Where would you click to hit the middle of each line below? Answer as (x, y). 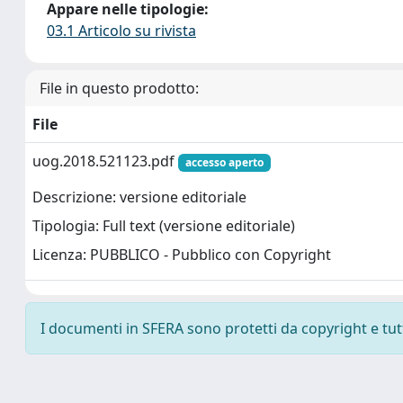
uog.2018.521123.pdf (105, 161)
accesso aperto (224, 162)
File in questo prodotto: (119, 88)
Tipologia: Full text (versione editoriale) (164, 226)
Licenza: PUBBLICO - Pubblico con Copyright (182, 255)
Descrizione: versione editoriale (139, 197)
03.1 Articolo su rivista (121, 31)
